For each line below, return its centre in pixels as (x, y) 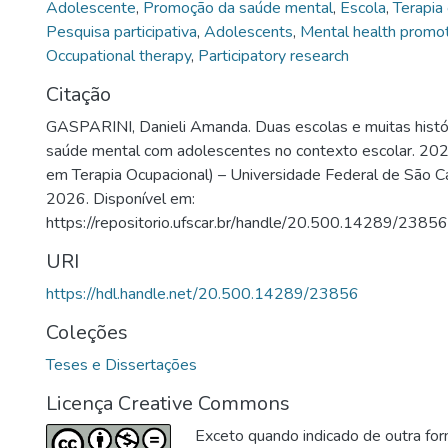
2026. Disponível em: (120, 199)
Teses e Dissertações (121, 365)
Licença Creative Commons (168, 403)
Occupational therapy (118, 56)
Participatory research (273, 56)
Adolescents (248, 32)
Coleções (87, 332)
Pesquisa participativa (121, 32)
